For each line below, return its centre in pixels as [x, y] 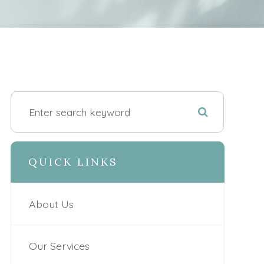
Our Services [59, 246]
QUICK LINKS [73, 162]
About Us [51, 204]
